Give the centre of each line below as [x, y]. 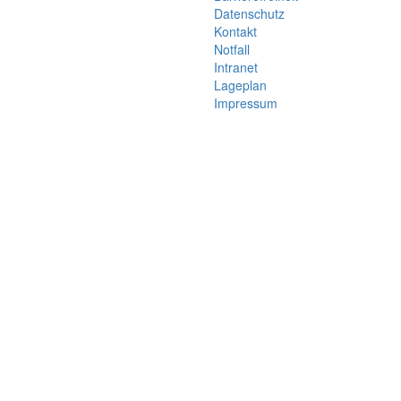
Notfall [232, 49]
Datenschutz [249, 13]
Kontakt [235, 31]
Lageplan [240, 85]
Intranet [236, 67]
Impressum [246, 102]
